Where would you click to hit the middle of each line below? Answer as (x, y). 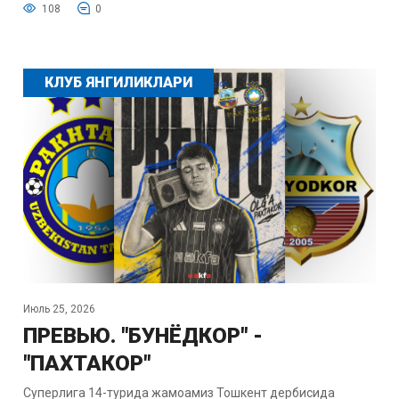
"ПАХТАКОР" (86, 363)
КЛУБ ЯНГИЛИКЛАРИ (118, 83)
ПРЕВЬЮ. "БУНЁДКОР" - (142, 335)
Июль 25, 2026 (59, 309)
